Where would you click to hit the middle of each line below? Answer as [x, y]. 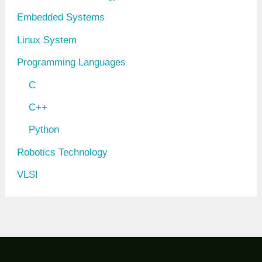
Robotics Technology [63, 152]
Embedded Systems [61, 18]
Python [44, 130]
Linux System [47, 40]
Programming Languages [72, 62]
